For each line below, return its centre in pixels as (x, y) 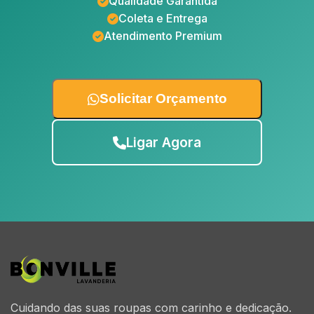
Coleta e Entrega (163, 18)
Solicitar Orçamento (163, 98)
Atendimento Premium (163, 36)
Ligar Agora (164, 142)
